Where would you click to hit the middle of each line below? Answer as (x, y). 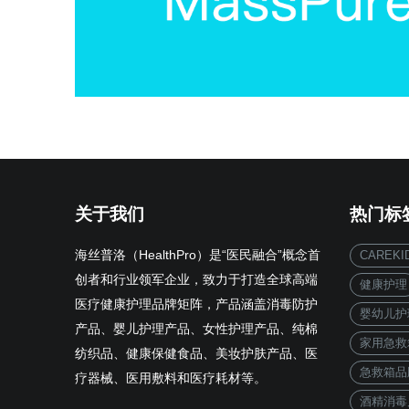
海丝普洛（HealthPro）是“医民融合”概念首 (198, 256)
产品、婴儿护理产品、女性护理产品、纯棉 (196, 330)
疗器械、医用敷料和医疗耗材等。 (171, 379)
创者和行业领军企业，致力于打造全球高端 (196, 280)
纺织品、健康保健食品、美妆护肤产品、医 (196, 354)
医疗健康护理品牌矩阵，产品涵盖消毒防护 (196, 305)
